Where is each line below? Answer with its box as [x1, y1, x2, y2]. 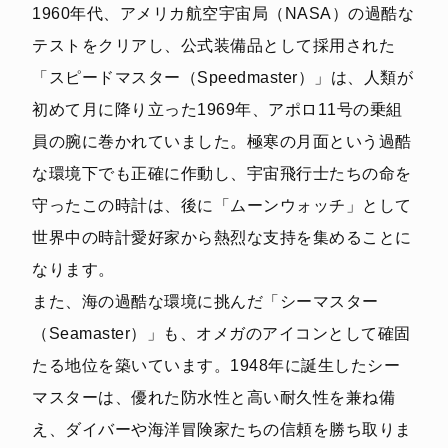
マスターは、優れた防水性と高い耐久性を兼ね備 [32, 388, 395, 406]
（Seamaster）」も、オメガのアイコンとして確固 [32, 324, 411, 342]
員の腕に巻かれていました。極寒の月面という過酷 [32, 132, 412, 150]
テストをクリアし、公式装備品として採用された [32, 36, 395, 54]
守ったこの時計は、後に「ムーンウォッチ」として [32, 196, 412, 214]
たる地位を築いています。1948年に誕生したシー [32, 356, 400, 374]
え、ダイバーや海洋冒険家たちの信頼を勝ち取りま [32, 420, 412, 438]
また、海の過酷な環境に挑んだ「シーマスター [32, 292, 379, 310]
